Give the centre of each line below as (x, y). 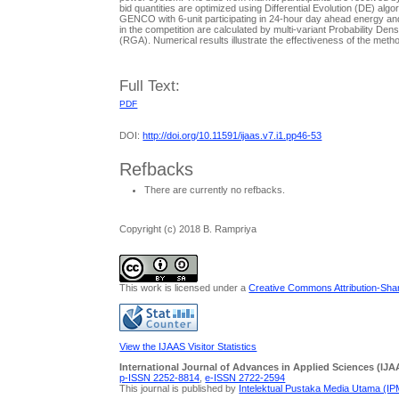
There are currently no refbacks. (215, 189)
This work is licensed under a (184, 288)
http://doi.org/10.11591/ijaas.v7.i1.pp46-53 (232, 136)
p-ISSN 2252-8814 (160, 377)
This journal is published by (179, 388)
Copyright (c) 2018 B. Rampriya (188, 229)
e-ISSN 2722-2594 (245, 377)
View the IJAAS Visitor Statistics (188, 346)
